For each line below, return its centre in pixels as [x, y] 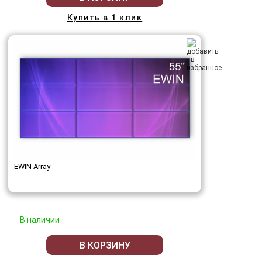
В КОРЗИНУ [105, 245]
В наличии [40, 220]
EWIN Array [32, 167]
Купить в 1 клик [105, 18]
